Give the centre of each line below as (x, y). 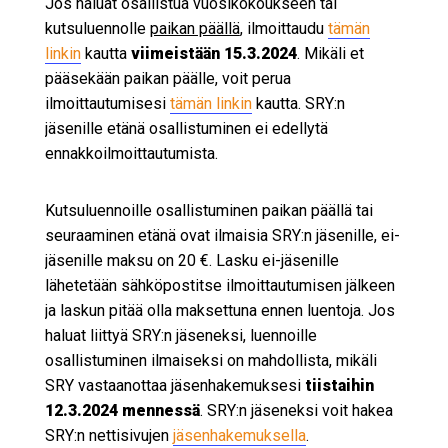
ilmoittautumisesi (107, 104)
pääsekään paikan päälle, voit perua (167, 79)
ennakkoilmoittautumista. (131, 154)
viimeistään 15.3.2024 (213, 54)
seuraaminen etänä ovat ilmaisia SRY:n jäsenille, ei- (222, 236)
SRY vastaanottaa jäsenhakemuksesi (174, 386)
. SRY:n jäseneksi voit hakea (296, 411)
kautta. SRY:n (298, 104)
